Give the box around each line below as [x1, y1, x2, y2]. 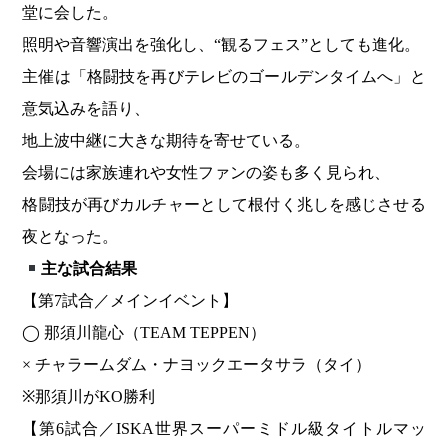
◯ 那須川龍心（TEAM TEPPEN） [22, 324, 267, 342]
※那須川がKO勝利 [22, 388, 156, 406]
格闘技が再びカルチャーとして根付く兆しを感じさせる [22, 196, 426, 214]
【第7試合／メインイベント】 [22, 292, 239, 310]
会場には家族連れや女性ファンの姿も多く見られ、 [22, 164, 391, 182]
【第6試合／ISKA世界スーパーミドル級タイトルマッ [22, 420, 426, 438]
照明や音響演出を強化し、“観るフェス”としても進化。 [22, 36, 421, 54]
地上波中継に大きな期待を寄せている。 [22, 132, 311, 150]
